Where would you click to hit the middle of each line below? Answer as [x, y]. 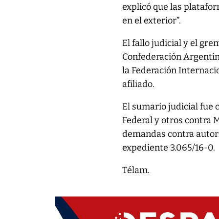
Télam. [136, 170]
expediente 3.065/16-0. [169, 148]
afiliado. [139, 84]
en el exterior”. [152, 21]
